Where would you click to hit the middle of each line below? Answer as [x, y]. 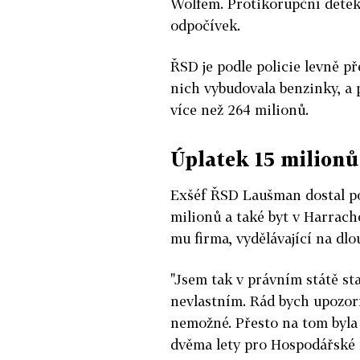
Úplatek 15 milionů [264, 158]
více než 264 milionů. [239, 109]
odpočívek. [205, 25]
